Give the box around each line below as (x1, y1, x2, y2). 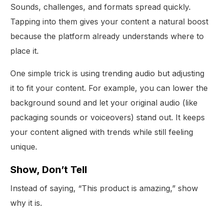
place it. (10, 45, 39, 56)
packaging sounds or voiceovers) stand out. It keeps (10, 112, 205, 122)
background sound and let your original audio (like (10, 97, 198, 108)
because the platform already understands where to (10, 31, 204, 41)
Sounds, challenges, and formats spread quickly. (10, 1, 191, 12)
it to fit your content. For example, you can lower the (10, 83, 208, 93)
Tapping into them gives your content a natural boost (10, 16, 209, 26)
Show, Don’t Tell (10, 163, 88, 175)
